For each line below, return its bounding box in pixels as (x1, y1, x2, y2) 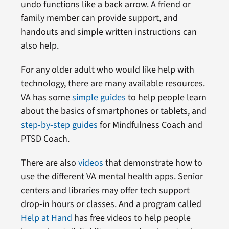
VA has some (20, 90, 72, 104)
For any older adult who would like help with (20, 63, 194, 76)
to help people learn (125, 90, 207, 104)
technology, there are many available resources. (20, 77, 205, 90)
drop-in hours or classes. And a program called (20, 197, 201, 211)
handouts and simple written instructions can (20, 25, 197, 38)
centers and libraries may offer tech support (20, 184, 190, 197)
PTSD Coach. (20, 132, 70, 145)
